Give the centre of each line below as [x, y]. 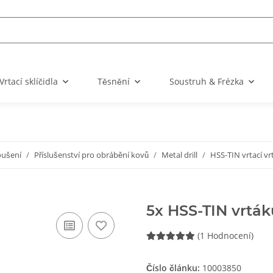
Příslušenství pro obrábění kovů [91, 155]
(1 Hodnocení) [225, 236]
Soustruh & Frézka [207, 82]
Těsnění [114, 82]
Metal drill [179, 155]
